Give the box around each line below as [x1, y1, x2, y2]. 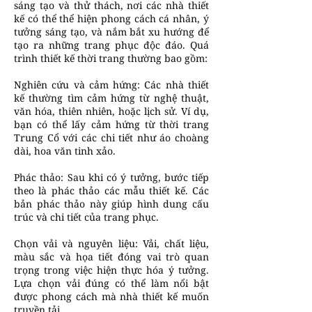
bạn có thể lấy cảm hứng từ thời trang [14, 118, 209, 131]
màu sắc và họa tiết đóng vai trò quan [14, 250, 209, 263]
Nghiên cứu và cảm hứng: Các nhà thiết [14, 78, 209, 91]
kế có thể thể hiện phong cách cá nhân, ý [14, 12, 209, 25]
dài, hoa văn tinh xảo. [14, 144, 116, 157]
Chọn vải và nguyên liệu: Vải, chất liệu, [14, 237, 209, 250]
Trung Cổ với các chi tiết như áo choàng [14, 131, 209, 144]
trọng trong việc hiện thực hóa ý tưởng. [14, 263, 209, 276]
